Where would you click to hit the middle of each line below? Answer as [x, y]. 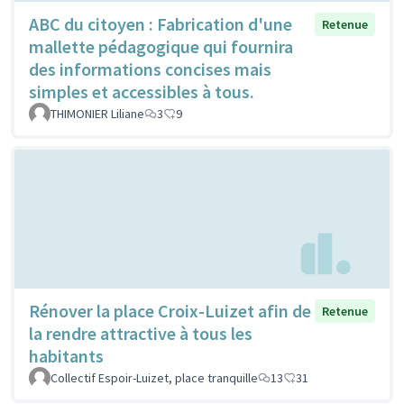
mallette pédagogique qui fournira [161, 47]
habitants [66, 355]
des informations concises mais [150, 69]
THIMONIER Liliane [97, 114]
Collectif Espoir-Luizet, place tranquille [154, 377]
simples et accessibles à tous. [142, 92]
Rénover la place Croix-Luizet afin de [170, 310]
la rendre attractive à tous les [141, 333]
